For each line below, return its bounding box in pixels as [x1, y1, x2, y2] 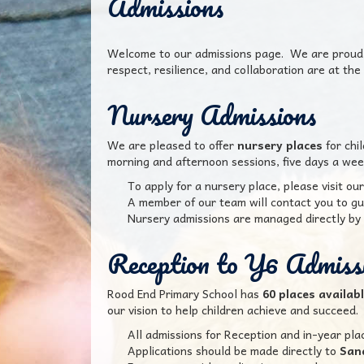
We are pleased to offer [107, 136, 237, 154]
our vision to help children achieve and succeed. [107, 301, 358, 318]
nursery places [237, 136, 323, 154]
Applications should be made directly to [128, 341, 340, 359]
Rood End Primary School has [107, 284, 262, 302]
